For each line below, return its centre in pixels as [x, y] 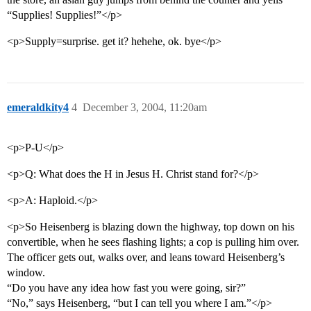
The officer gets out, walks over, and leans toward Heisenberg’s [146, 258]
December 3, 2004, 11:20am [145, 108]
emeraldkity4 [38, 108]
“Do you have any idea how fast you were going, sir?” [126, 288]
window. [26, 273]
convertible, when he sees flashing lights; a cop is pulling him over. [153, 242]
